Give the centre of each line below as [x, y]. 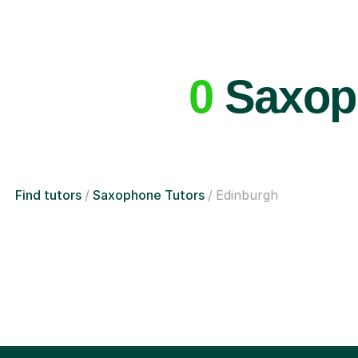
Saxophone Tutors [149, 163]
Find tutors [48, 163]
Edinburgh [247, 163]
